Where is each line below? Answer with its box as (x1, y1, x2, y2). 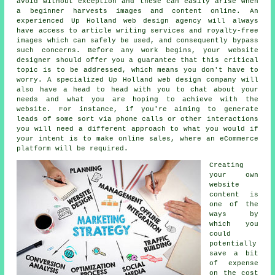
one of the (209, 201, 258, 209)
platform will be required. (17, 145, 129, 153)
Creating (209, 161, 244, 169)
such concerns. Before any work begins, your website (17, 47, 258, 55)
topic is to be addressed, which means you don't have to (17, 66, 258, 74)
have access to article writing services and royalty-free (17, 27, 258, 35)
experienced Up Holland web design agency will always (17, 17, 258, 25)
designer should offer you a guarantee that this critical (17, 56, 258, 64)
